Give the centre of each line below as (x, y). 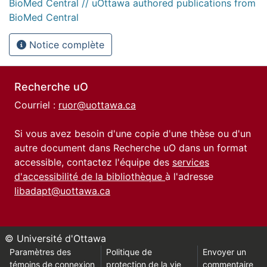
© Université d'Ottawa (55, 238)
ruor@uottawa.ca (97, 105)
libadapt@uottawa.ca (62, 191)
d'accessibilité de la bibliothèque (90, 176)
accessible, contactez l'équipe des (93, 162)
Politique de (129, 252)
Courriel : (36, 105)
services (191, 162)
